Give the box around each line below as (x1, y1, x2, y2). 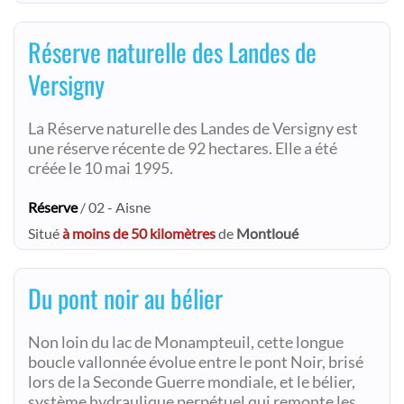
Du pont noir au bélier (28, 280, 223, 317)
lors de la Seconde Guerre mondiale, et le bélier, (28, 372, 355, 391)
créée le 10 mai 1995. (28, 159, 173, 178)
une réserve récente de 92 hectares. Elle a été (28, 139, 337, 158)
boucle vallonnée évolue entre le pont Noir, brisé (28, 353, 363, 372)
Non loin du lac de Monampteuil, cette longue (28, 333, 344, 352)
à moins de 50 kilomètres (62, 225, 216, 242)
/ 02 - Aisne (78, 198, 151, 216)
